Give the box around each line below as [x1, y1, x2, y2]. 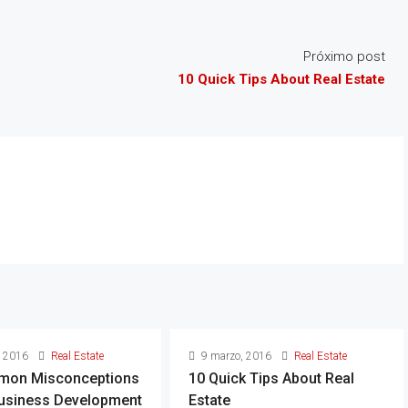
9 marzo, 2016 [198, 349, 271, 362]
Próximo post [303, 47, 385, 65]
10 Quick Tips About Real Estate [178, 70, 385, 87]
